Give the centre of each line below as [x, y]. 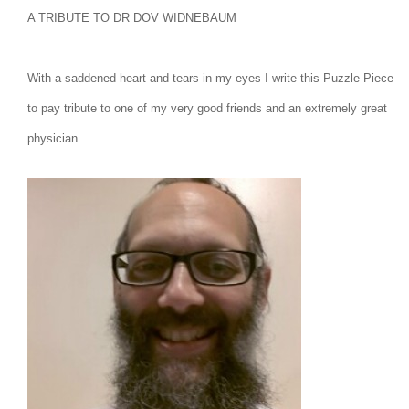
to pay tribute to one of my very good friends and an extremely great [207, 108]
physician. [54, 138]
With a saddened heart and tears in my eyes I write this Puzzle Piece [210, 78]
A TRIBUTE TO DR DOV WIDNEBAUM [132, 18]
